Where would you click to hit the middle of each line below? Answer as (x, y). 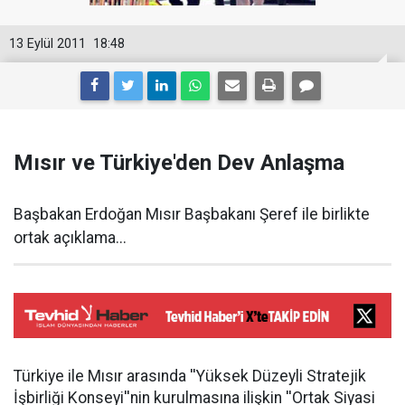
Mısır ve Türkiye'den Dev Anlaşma (179, 163)
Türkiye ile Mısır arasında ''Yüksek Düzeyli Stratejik (190, 376)
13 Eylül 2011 (47, 44)
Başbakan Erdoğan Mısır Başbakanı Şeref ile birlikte (192, 214)
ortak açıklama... (70, 238)
